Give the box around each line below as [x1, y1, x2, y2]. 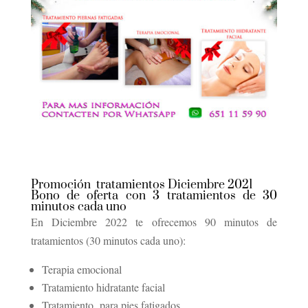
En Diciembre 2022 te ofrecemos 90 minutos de [30, 214, 278, 230]
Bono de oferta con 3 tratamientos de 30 [30, 188, 278, 204]
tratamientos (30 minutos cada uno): [30, 233, 186, 248]
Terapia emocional [41, 262, 122, 277]
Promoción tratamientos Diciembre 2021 [30, 177, 253, 193]
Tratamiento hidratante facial [41, 280, 165, 295]
